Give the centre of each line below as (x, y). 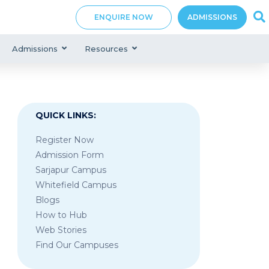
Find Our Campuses (77, 245)
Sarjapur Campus (71, 170)
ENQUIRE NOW (123, 17)
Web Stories (61, 230)
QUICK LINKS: (65, 116)
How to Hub (61, 215)
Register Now (64, 140)
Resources (106, 49)
